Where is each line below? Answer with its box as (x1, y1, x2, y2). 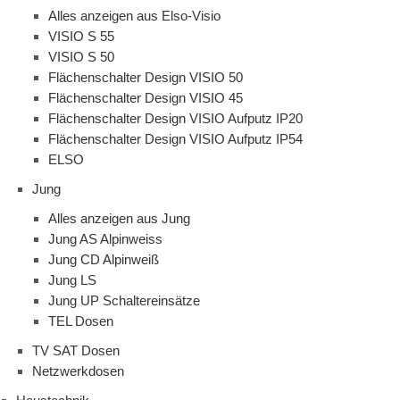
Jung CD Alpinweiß (48, 252, 159, 268)
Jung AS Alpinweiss (48, 231, 162, 247)
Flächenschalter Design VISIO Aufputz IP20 (48, 111, 303, 127)
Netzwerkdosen (32, 363, 124, 379)
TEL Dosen (48, 313, 113, 329)
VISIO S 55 (48, 29, 114, 45)
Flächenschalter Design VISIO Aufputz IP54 (48, 131, 303, 147)
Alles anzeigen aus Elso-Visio (48, 8, 221, 24)
